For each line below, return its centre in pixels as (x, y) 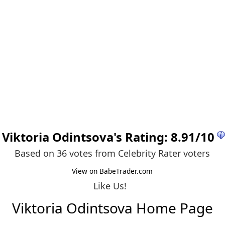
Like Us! (110, 186)
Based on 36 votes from (67, 153)
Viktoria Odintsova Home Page (112, 208)
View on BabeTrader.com (113, 171)
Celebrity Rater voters (164, 153)
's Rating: (142, 137)
